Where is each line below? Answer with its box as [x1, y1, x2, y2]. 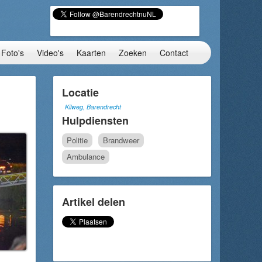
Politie [67, 135, 88, 146]
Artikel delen [62, 194, 125, 209]
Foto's [1, 47, 24, 58]
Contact [160, 47, 188, 58]
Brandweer [103, 135, 139, 146]
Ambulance [67, 151, 105, 162]
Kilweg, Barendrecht [65, 102, 121, 111]
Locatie [62, 85, 99, 100]
